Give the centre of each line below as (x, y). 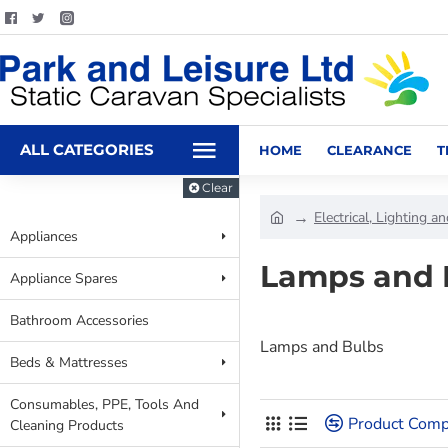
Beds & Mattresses (69, 362)
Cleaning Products (67, 425)
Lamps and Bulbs (322, 347)
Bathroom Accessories (79, 320)
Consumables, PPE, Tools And (104, 404)
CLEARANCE (369, 149)
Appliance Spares (64, 278)
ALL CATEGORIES (87, 149)
